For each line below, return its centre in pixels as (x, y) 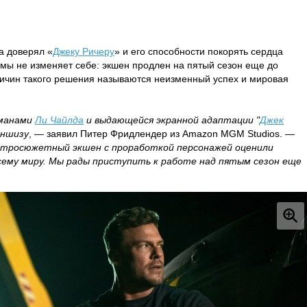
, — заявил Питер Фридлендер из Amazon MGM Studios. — (162, 134)
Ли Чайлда (59, 120)
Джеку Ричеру (84, 51)
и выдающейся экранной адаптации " (172, 120)
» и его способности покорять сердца (199, 51)
